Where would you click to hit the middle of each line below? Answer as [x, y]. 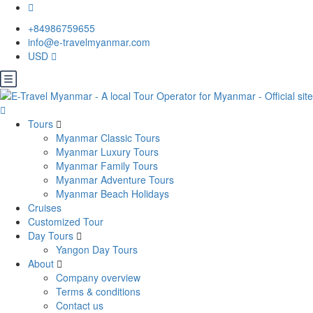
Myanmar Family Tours [107, 166]
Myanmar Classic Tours [108, 138]
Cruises [45, 208]
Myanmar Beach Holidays [112, 194]
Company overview [98, 278]
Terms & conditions [98, 292]
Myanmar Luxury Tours [107, 152]
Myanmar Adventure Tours [115, 180]
